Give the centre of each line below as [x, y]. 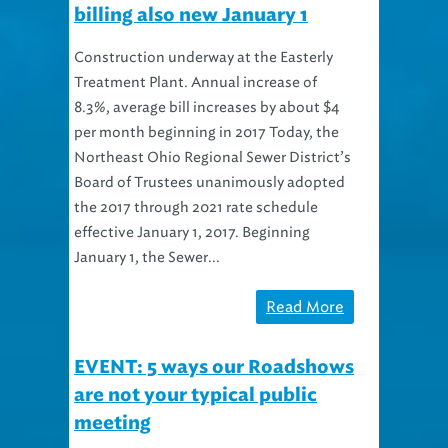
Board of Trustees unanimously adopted [209, 158]
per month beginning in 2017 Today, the [206, 108]
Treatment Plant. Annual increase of [195, 58]
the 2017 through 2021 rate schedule [196, 183]
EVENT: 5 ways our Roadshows [214, 343]
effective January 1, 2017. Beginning [192, 208]
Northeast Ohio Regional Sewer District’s [212, 133]
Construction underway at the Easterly [203, 33]
